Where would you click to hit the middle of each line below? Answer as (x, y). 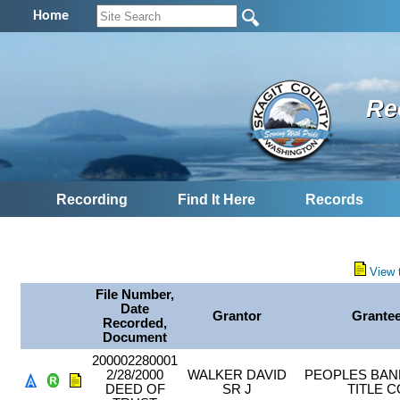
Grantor (237, 317)
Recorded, (135, 324)
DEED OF (135, 390)
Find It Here (217, 200)
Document (135, 338)
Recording (92, 200)
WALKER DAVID (237, 375)
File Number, (135, 295)
